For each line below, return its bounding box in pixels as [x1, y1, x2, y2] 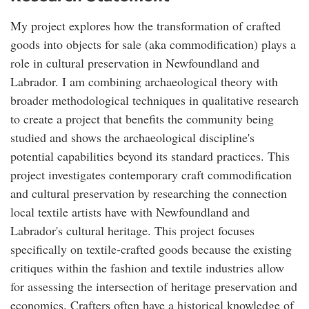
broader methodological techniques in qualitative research [10, 91, 299, 108]
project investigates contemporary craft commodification [10, 166, 292, 183]
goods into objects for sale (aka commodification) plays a [10, 35, 296, 52]
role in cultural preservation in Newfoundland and [10, 54, 259, 71]
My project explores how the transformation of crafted [10, 17, 281, 34]
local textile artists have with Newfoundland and [10, 203, 250, 220]
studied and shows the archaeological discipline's [10, 128, 255, 146]
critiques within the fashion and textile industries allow [10, 259, 284, 276]
